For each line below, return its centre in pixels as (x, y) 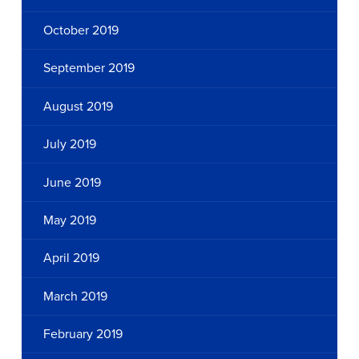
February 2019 (83, 335)
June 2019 (73, 182)
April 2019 (72, 258)
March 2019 (76, 296)
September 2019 (89, 69)
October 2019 (81, 31)
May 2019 (70, 220)
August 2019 (79, 106)
